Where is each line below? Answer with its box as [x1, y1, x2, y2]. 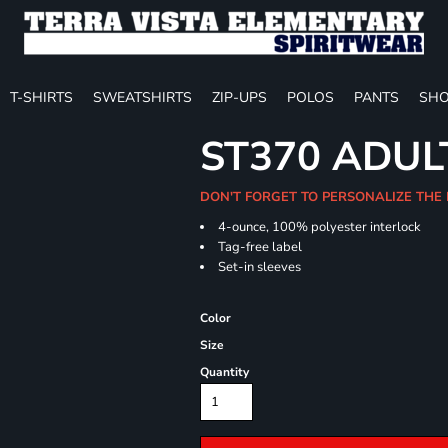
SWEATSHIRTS [93, 87, 192, 107]
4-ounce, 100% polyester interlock [218, 218, 422, 236]
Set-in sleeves [218, 258, 302, 276]
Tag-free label [218, 238, 303, 256]
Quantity [200, 364, 250, 380]
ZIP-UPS [212, 87, 267, 107]
